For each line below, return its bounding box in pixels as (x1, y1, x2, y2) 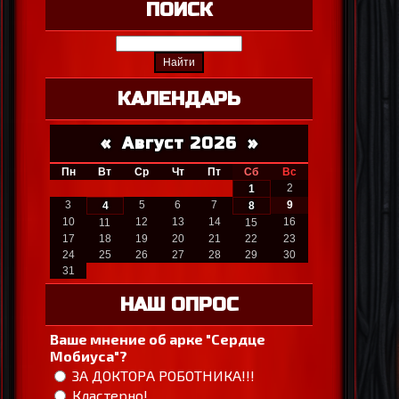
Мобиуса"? (50, 347, 127, 365)
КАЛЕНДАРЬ (118, 87, 240, 111)
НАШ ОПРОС (119, 293, 239, 317)
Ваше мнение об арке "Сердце (50, 330, 265, 348)
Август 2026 (121, 134, 237, 154)
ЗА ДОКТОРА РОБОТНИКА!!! (72, 366, 255, 384)
